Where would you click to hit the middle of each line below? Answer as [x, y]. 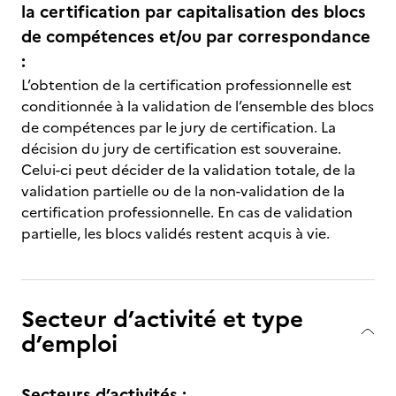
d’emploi [69, 343]
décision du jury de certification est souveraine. [181, 148]
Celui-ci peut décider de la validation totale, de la [188, 170]
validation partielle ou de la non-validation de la [183, 191]
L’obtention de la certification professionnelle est [187, 85]
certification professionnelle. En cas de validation [187, 212]
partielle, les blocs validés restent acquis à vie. [175, 233]
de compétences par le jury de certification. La [179, 127]
